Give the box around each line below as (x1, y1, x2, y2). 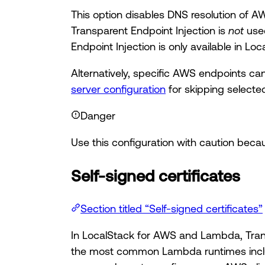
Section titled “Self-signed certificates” (80, 202, 263, 214)
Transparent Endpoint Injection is (71, 24, 228, 37)
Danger (80, 109, 115, 122)
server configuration (71, 83, 166, 95)
